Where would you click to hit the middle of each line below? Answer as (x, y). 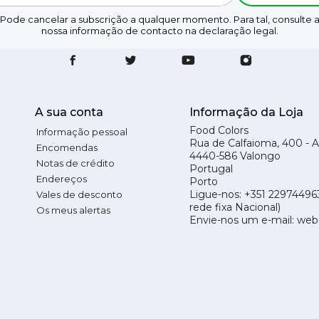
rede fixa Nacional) (235, 207)
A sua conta (69, 112)
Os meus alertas (73, 210)
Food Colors (219, 130)
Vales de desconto (79, 194)
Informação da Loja (246, 112)
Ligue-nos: (216, 194)
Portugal (211, 168)
